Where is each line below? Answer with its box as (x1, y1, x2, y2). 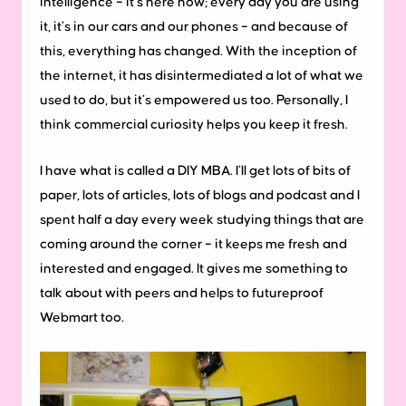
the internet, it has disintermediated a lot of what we (40, 69, 363, 83)
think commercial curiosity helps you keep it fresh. (40, 118, 348, 132)
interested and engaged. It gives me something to (40, 262, 348, 276)
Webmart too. (40, 311, 124, 325)
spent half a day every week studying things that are (40, 213, 364, 227)
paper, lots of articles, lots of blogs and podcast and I (40, 188, 360, 203)
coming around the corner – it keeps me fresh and (40, 237, 347, 252)
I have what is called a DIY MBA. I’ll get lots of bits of (40, 164, 351, 179)
